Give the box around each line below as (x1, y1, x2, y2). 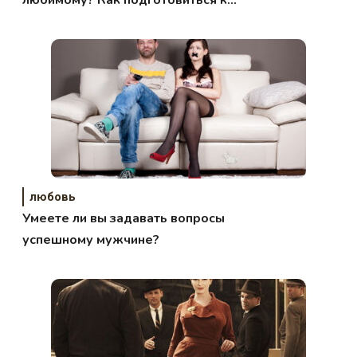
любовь (29, 189, 76, 204)
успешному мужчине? (22, 230, 160, 249)
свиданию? (22, 12, 91, 30)
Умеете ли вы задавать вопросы (22, 209, 226, 227)
